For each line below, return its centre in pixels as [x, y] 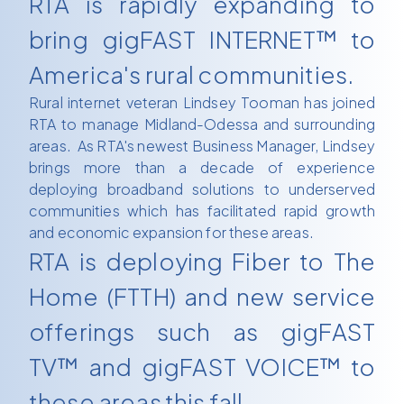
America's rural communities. [192, 75]
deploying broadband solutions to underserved [202, 189]
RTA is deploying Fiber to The [202, 262]
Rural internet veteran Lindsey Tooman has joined [202, 103]
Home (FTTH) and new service [202, 297]
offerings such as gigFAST [202, 332]
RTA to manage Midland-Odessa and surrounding [202, 124]
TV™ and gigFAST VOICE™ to [202, 367]
